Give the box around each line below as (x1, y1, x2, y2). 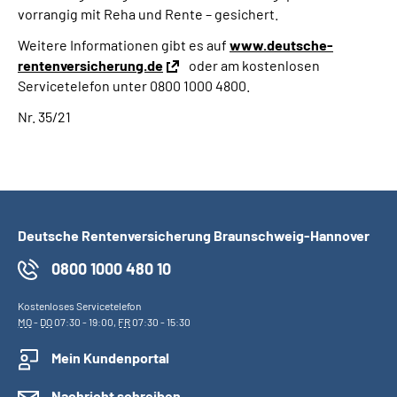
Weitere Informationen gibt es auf (18, 36, 230, 53)
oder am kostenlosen (189, 57, 320, 74)
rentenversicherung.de (18, 57, 163, 74)
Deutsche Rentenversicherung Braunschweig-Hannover (18, 227, 370, 244)
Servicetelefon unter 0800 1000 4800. (18, 77, 250, 94)
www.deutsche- (230, 36, 333, 53)
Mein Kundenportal (51, 349, 169, 366)
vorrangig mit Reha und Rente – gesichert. (18, 5, 278, 22)
